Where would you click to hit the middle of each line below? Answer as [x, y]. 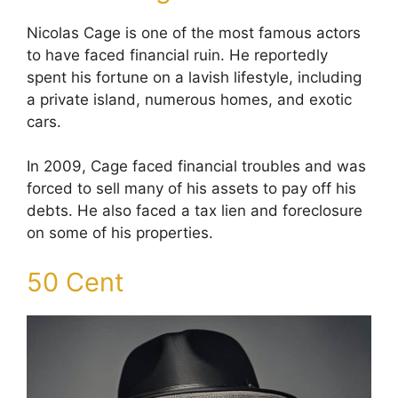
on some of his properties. [120, 233]
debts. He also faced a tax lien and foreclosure [195, 211]
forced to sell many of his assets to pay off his [191, 188]
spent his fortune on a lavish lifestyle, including [194, 77]
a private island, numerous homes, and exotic [189, 99]
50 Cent [76, 282]
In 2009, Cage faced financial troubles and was [196, 166]
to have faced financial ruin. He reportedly [177, 55]
